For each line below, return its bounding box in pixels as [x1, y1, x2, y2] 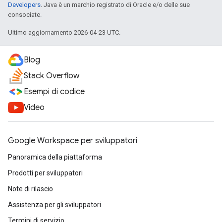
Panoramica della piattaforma [8, 153, 102, 161]
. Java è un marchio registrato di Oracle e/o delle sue [41, 1, 190, 8]
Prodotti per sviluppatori [8, 169, 83, 177]
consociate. [8, 11, 42, 18]
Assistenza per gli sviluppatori [8, 201, 101, 209]
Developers [8, 1, 41, 8]
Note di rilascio [8, 185, 53, 193]
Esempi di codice [24, 87, 85, 97]
